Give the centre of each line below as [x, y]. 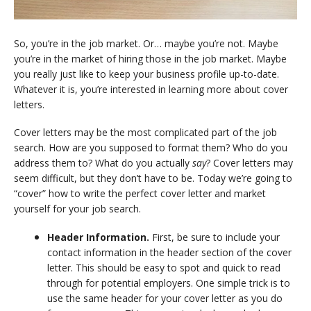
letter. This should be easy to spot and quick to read [164, 268]
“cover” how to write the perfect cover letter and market [140, 194]
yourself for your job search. [79, 209]
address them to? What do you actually [103, 163]
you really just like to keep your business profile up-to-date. [146, 74]
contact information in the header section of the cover [169, 253]
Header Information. [100, 237]
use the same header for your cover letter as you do [165, 299]
